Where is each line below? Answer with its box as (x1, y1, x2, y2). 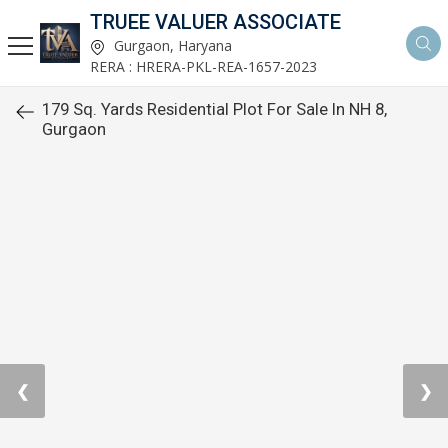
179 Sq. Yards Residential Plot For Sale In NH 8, (42, 99, 387, 119)
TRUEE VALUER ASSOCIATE (90, 10, 341, 34)
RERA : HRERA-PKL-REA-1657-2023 (90, 57, 317, 76)
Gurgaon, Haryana (110, 36, 232, 55)
